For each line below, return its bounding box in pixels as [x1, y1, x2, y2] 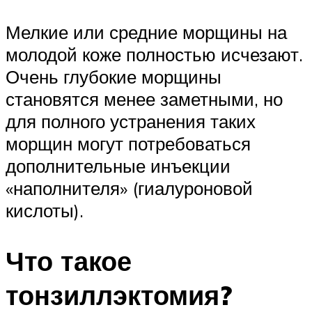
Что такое [6, 243, 132, 278]
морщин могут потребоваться [6, 132, 251, 155]
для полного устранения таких [6, 110, 256, 133]
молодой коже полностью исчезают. [6, 43, 303, 66]
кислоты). [6, 199, 84, 222]
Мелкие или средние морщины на [6, 21, 287, 44]
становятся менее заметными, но [6, 88, 283, 111]
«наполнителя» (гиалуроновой [6, 177, 253, 200]
